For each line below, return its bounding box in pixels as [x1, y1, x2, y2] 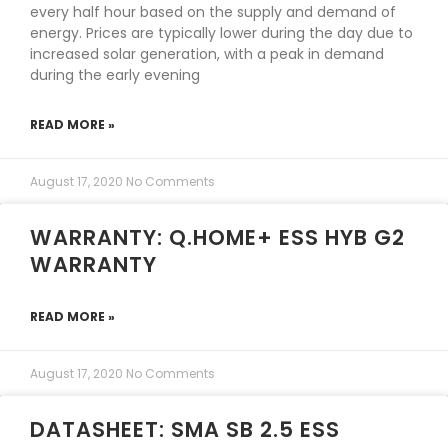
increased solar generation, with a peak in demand [30, 44, 384, 64]
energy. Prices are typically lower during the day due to [30, 23, 413, 43]
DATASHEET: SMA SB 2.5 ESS [30, 415, 340, 444]
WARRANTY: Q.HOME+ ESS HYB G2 [30, 223, 405, 252]
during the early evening [30, 65, 200, 85]
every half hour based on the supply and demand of [30, 2, 396, 22]
